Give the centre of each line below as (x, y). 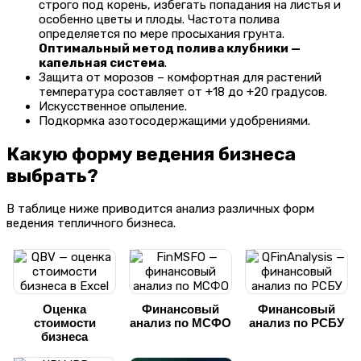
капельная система (102, 62)
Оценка (64, 309)
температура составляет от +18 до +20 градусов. (183, 91)
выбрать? (52, 176)
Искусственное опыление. (113, 106)
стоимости (64, 323)
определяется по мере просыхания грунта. (162, 33)
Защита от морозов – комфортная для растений (180, 77)
